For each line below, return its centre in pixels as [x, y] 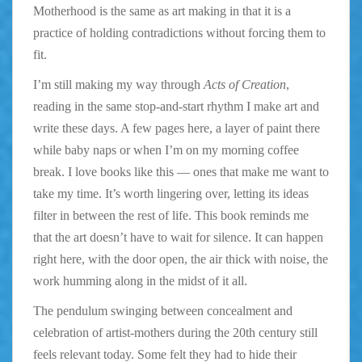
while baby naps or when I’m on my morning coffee [166, 149]
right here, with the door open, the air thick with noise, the [181, 259]
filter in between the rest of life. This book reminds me [171, 215]
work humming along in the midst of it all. [140, 280]
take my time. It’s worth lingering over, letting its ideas [171, 193]
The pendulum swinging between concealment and [163, 310]
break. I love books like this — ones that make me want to [181, 171]
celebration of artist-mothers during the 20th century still [175, 332]
